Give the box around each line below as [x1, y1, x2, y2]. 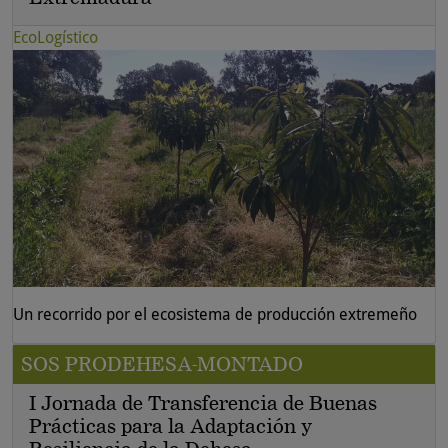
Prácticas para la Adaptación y [29, 414, 312, 439]
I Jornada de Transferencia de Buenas [29, 391, 377, 416]
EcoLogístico [13, 27, 98, 47]
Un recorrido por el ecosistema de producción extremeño [13, 305, 417, 325]
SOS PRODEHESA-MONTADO [21, 352, 303, 377]
